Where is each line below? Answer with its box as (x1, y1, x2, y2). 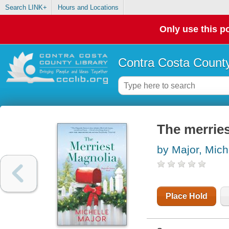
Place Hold (165, 192, 208, 201)
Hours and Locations (57, 4, 119, 12)
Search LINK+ (5, 4, 47, 12)
